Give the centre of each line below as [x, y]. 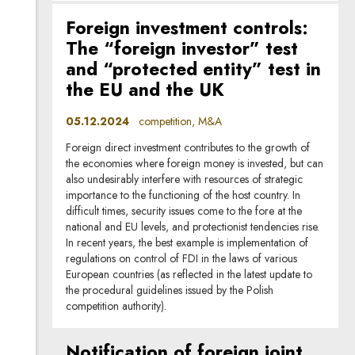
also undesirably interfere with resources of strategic [185, 179]
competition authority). [116, 305]
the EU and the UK [145, 90]
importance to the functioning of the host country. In [183, 195]
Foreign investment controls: [187, 28]
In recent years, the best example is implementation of [187, 242]
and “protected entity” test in [194, 69]
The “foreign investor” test [182, 48]
